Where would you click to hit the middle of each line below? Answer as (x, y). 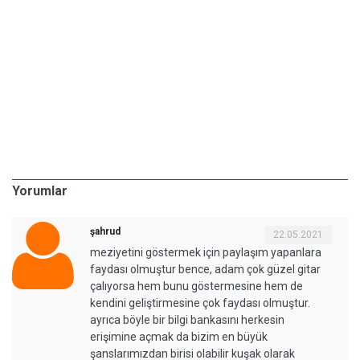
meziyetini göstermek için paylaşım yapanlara (206, 253)
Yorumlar (40, 191)
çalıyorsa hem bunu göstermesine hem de (196, 286)
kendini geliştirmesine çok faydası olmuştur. (200, 303)
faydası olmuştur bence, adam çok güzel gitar (205, 270)
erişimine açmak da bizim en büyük (179, 337)
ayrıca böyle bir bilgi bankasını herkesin (187, 320)
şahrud (105, 232)
